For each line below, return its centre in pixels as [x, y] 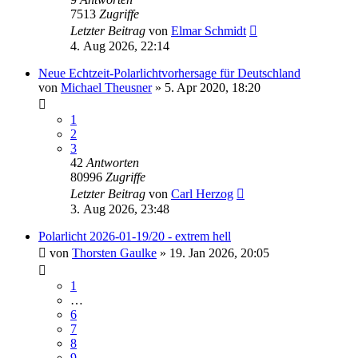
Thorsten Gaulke [114, 253]
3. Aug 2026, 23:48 [120, 209]
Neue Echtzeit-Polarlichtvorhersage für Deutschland [169, 74]
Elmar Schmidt [209, 31]
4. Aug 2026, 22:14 [120, 46]
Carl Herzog [202, 194]
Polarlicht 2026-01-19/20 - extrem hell [135, 237]
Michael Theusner [106, 88]
